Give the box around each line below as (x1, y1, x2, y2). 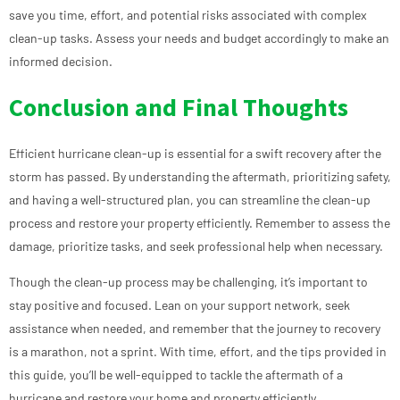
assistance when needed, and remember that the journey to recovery (9, 320, 380, 336)
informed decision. (9, 54, 112, 70)
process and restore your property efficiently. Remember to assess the (9, 214, 390, 230)
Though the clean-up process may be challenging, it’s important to (9, 273, 368, 289)
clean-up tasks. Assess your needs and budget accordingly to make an (9, 30, 389, 46)
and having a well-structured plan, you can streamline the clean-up (9, 191, 371, 207)
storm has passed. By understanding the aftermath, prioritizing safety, (9, 168, 391, 184)
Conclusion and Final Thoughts (9, 90, 348, 123)
